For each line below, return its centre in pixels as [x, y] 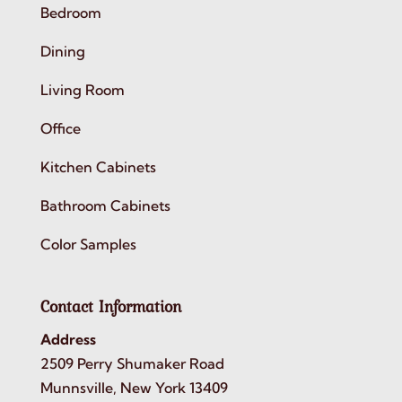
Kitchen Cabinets [98, 167]
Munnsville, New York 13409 [134, 387]
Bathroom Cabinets [105, 206]
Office [60, 129]
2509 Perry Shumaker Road [132, 363]
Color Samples [88, 245]
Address [68, 339]
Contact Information [110, 306]
